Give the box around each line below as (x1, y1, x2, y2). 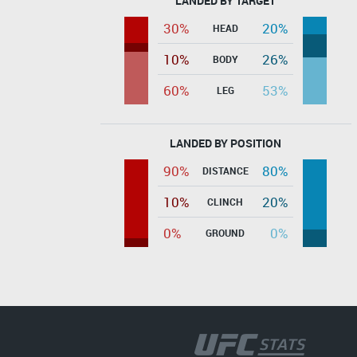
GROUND (206, 226, 245, 239)
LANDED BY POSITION (170, 135, 281, 151)
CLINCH (207, 194, 243, 208)
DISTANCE (202, 163, 249, 177)
